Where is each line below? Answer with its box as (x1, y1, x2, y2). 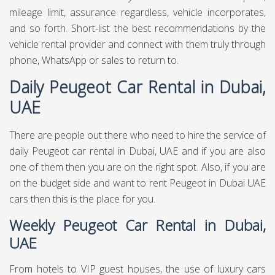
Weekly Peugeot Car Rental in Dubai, (9, 215, 266, 235)
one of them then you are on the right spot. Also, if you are (9, 160, 266, 174)
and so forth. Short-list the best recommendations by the (9, 21, 266, 35)
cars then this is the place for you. (9, 192, 155, 206)
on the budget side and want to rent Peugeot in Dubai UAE (9, 176, 266, 190)
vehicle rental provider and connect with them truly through (9, 37, 266, 51)
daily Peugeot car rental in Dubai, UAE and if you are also (9, 144, 266, 158)
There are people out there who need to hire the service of (9, 128, 266, 142)
